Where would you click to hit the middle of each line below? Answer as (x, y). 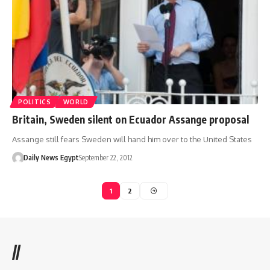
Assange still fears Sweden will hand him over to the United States (132, 140)
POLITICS (35, 102)
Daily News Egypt (51, 158)
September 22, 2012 (105, 158)
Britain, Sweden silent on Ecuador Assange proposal (130, 120)
